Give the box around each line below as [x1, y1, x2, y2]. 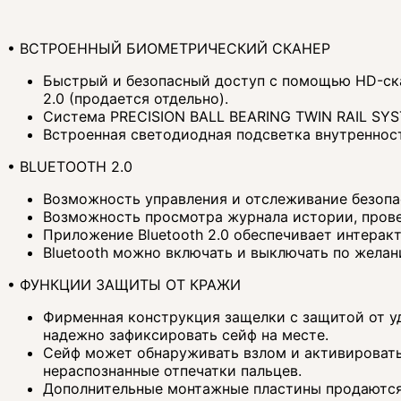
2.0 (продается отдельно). [43, 90, 228, 108]
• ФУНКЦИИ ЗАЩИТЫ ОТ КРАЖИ [7, 276, 241, 294]
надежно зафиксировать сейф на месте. [43, 326, 328, 345]
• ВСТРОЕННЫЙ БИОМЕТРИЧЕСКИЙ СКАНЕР [7, 39, 330, 58]
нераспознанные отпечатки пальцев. [43, 362, 302, 380]
